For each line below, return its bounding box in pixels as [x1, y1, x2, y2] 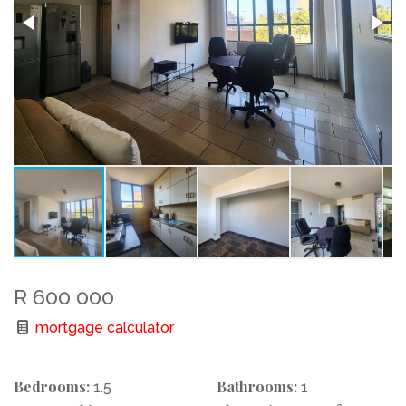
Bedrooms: [14, 376, 90, 396]
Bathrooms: [217, 376, 297, 396]
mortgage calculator [32, 318, 174, 336]
